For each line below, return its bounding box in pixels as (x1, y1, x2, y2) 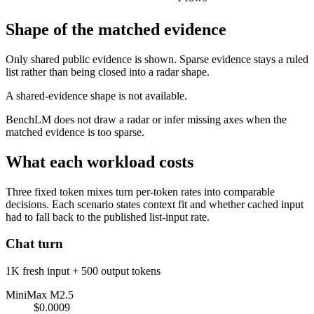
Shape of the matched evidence (6, 20, 226, 39)
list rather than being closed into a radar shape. (6, 65, 210, 78)
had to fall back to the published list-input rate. (6, 210, 210, 223)
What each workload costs (6, 152, 193, 171)
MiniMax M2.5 (6, 289, 74, 301)
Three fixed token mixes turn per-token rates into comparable (6, 185, 275, 198)
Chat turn (6, 236, 63, 252)
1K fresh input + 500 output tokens (6, 265, 161, 278)
